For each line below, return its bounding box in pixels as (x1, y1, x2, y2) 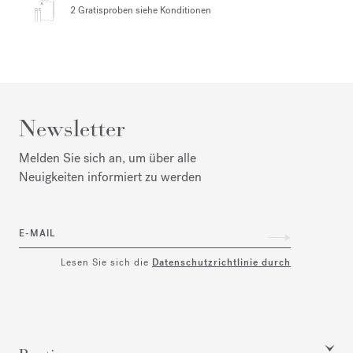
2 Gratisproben (70, 4, 133, 17)
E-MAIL (19, 227, 55, 240)
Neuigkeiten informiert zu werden (19, 168, 202, 185)
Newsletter (19, 113, 125, 143)
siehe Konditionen (133, 4, 211, 17)
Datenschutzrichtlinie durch (152, 255, 291, 269)
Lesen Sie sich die (61, 255, 152, 269)
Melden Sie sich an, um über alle (19, 149, 196, 166)
